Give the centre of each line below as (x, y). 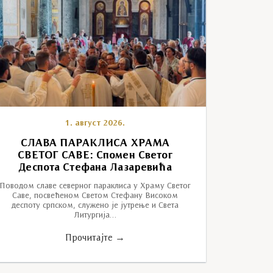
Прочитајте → (95, 238)
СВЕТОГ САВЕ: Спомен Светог (95, 155)
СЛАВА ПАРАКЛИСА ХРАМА (95, 143)
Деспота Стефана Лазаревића (95, 168)
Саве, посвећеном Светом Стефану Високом (95, 196)
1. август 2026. (95, 123)
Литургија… (95, 215)
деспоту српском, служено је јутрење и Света (95, 205)
